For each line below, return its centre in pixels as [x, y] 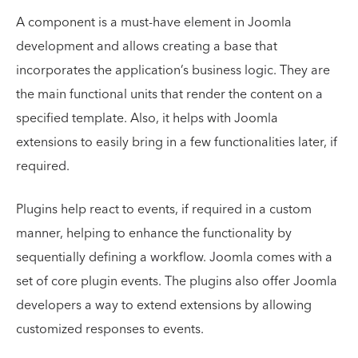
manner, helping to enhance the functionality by [154, 233]
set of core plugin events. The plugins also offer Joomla [177, 281]
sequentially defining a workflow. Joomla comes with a [174, 257]
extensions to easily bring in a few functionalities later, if [177, 142]
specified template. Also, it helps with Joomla [147, 118]
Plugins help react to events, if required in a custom [164, 209]
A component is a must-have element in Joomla [154, 22]
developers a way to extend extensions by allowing [164, 305]
